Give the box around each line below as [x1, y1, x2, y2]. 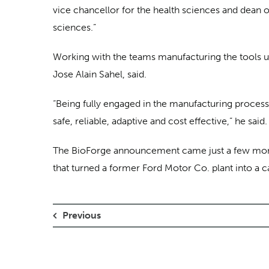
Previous [62, 210, 101, 222]
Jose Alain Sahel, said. [53, 68, 147, 80]
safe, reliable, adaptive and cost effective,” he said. [53, 115, 267, 127]
